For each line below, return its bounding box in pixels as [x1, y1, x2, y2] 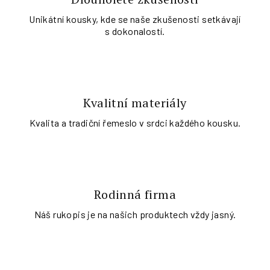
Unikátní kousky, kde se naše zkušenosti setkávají [29, 13, 241, 25]
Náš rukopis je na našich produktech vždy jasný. [34, 209, 236, 220]
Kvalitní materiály [83, 95, 187, 111]
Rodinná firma [93, 186, 177, 202]
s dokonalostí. [105, 25, 165, 37]
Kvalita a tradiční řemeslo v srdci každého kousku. [29, 117, 241, 128]
